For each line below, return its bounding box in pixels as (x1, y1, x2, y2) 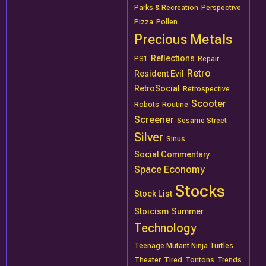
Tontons (185, 256, 215, 264)
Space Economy (134, 164, 205, 175)
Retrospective (183, 85, 230, 93)
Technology (134, 221, 197, 235)
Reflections (151, 53, 195, 63)
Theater (134, 256, 161, 264)
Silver (134, 130, 164, 144)
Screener (134, 114, 175, 125)
